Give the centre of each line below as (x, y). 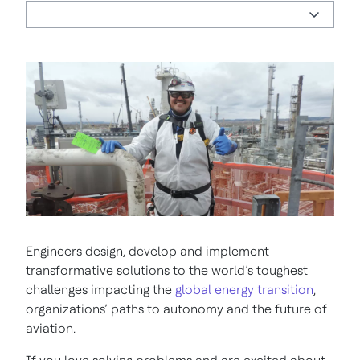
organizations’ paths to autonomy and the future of (176, 309)
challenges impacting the (100, 290)
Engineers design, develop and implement (147, 251)
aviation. (51, 328)
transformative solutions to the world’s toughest (167, 270)
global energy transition (244, 290)
